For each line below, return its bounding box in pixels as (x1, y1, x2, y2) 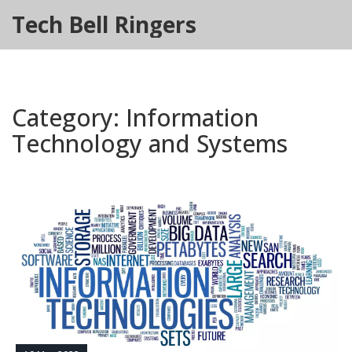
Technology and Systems (12, 127, 288, 159)
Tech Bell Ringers (12, 9, 196, 39)
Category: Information (12, 101, 258, 134)
